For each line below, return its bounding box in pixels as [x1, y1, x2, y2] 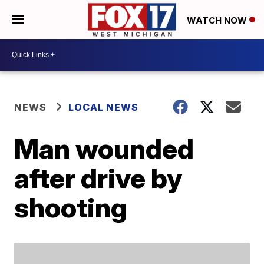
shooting [14, 190, 128, 224]
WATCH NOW [187, 14, 249, 26]
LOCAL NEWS [68, 101, 139, 113]
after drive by [14, 161, 183, 194]
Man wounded [14, 131, 194, 165]
